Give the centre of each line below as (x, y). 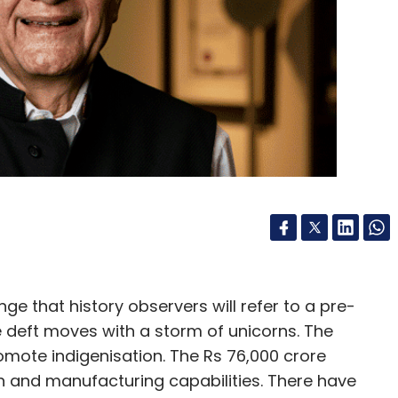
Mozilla (181, 265)
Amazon (117, 265)
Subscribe (318, 153)
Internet (245, 265)
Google (50, 265)
